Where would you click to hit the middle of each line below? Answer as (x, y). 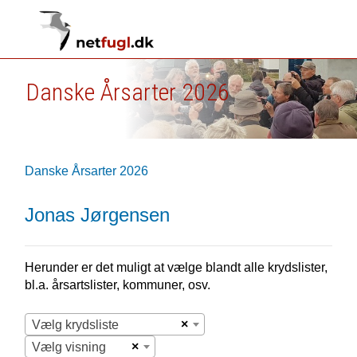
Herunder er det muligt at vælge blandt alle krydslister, (176, 267)
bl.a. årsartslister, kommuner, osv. (117, 285)
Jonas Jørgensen (97, 215)
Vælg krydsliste (75, 325)
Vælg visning (69, 347)
